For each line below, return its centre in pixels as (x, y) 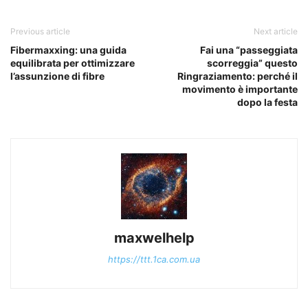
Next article (276, 32)
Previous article (40, 32)
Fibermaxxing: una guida (68, 50)
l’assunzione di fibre (57, 76)
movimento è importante (240, 89)
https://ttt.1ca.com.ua (154, 260)
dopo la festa (267, 102)
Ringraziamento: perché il (238, 76)
